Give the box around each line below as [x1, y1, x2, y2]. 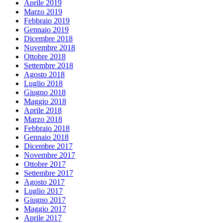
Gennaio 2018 [24, 133, 69, 142]
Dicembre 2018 [24, 34, 73, 43]
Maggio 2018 [24, 97, 66, 106]
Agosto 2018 [24, 70, 65, 79]
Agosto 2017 [24, 178, 65, 187]
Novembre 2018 [24, 43, 75, 52]
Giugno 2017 [24, 196, 66, 205]
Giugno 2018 [24, 88, 66, 97]
